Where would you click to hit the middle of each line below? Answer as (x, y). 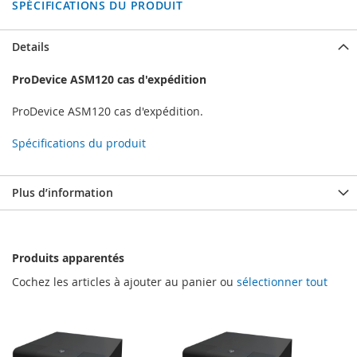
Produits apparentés (68, 258)
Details (31, 47)
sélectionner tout (282, 282)
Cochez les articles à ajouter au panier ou (124, 282)
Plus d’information (63, 193)
